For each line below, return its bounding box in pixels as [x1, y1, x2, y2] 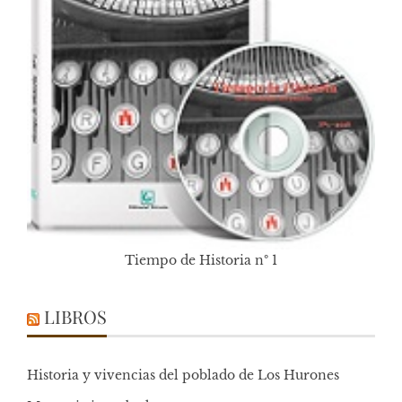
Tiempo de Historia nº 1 [125, 251, 277, 268]
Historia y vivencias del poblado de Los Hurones [27, 366, 339, 383]
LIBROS [44, 303, 107, 328]
